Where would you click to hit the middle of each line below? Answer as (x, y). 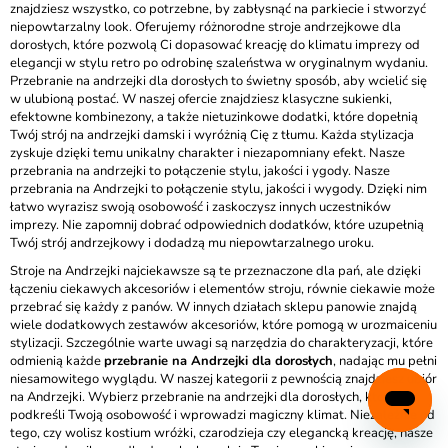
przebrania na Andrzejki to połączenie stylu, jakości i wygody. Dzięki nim (218, 189)
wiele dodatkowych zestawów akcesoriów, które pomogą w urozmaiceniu (223, 325)
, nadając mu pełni (385, 361)
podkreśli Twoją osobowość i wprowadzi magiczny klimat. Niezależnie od (222, 415)
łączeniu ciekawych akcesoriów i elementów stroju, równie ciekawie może (222, 289)
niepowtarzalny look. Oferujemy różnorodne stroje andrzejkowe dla (205, 27)
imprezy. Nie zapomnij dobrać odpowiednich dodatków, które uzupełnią (217, 225)
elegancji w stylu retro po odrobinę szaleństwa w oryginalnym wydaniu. (219, 63)
